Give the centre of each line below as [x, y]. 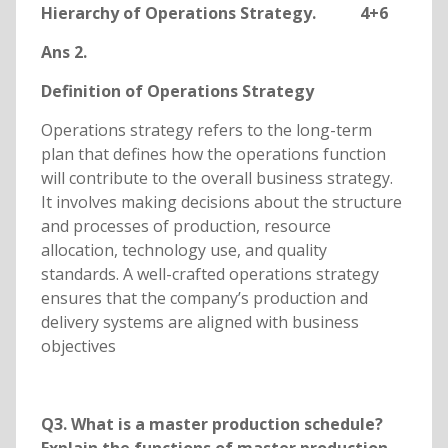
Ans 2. [63, 52]
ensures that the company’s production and [204, 298]
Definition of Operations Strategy [177, 91]
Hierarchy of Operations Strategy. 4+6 [214, 13]
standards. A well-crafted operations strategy [209, 274]
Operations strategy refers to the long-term [206, 130]
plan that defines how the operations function [213, 154]
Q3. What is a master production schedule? [211, 424]
